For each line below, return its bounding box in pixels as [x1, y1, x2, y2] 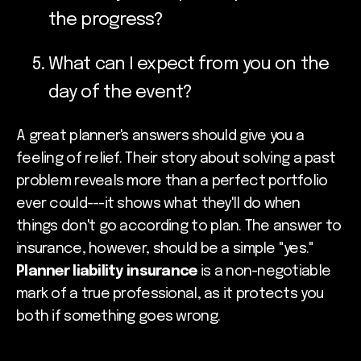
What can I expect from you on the [48, 55, 329, 73]
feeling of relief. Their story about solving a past [16, 151, 336, 167]
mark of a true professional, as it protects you [16, 287, 324, 302]
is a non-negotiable [197, 264, 331, 280]
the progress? [48, 10, 164, 29]
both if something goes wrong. [16, 309, 221, 325]
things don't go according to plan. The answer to [16, 219, 342, 234]
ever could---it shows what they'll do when [16, 197, 301, 212]
